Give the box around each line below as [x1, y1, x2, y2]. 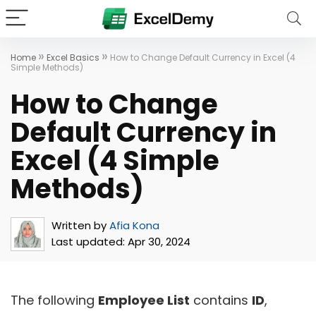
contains [190, 291, 252, 309]
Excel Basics [47, 51, 99, 63]
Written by [51, 218, 107, 233]
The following [11, 291, 98, 309]
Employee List [98, 291, 190, 309]
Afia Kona [109, 218, 159, 233]
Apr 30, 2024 [125, 234, 190, 249]
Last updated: [51, 234, 125, 249]
